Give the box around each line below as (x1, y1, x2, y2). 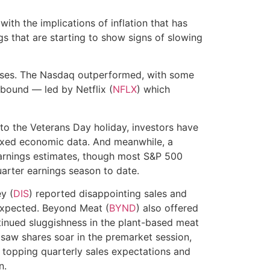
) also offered (136, 202, 198, 215)
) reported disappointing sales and (29, 187, 187, 200)
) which (137, 83, 170, 96)
